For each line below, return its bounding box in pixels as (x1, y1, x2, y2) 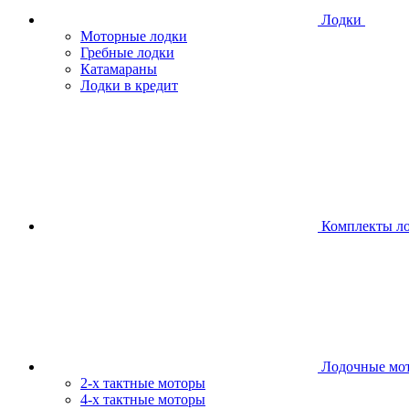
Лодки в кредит (80, 77, 178, 93)
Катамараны (80, 60, 157, 77)
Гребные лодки (80, 44, 174, 60)
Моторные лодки (80, 27, 187, 44)
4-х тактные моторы (80, 391, 205, 407)
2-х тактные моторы (80, 374, 205, 391)
